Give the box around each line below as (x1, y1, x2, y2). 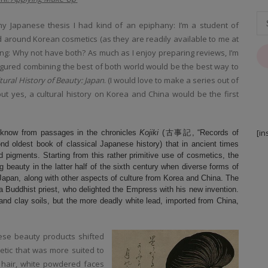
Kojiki (139, 128, 159, 137)
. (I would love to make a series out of (103, 75, 239, 86)
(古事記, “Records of (159, 128, 239, 137)
